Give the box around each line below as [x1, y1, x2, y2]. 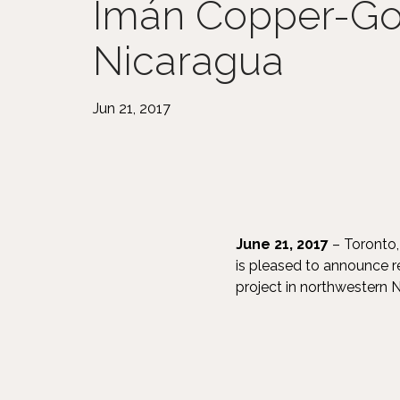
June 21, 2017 [236, 236, 329, 253]
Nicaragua [93, 37, 284, 85]
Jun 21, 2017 [93, 100, 171, 117]
